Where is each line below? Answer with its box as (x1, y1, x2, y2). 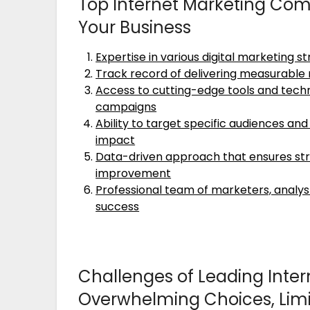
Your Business (78, 15, 192, 39)
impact (95, 131, 136, 148)
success (95, 198, 140, 215)
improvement (95, 165, 172, 181)
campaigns (95, 98, 157, 115)
